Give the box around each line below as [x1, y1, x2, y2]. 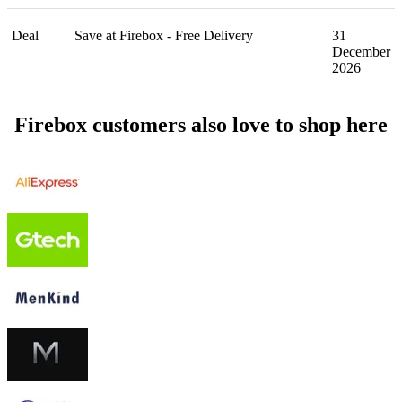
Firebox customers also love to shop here [14, 113, 388, 137]
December [332, 44, 390, 60]
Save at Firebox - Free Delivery [74, 28, 253, 44]
